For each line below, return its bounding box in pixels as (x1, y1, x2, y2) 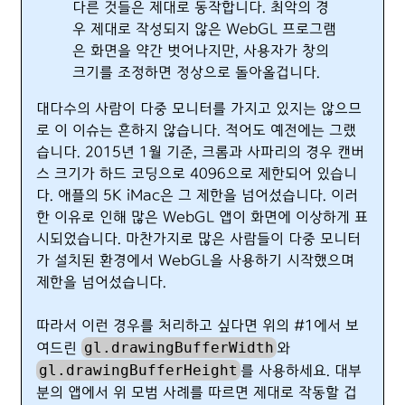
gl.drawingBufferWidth (84, 339, 275, 356)
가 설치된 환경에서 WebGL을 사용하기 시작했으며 (36, 252, 354, 269)
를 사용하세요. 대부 (240, 363, 363, 380)
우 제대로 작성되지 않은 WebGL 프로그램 (72, 21, 336, 38)
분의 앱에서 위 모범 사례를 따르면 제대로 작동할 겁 (36, 384, 357, 401)
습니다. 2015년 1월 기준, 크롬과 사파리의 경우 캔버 (36, 144, 364, 161)
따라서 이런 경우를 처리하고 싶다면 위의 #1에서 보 (36, 317, 359, 334)
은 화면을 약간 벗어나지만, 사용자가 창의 (72, 42, 329, 60)
